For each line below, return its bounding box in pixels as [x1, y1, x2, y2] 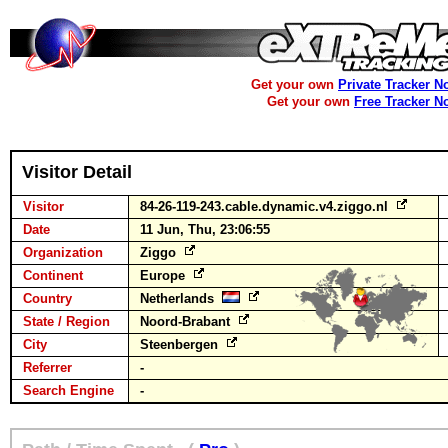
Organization [23, 245, 103, 260]
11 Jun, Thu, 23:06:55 [140, 222, 270, 237]
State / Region [23, 314, 110, 329]
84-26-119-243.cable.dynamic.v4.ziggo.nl [140, 199, 392, 214]
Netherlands [140, 291, 222, 306]
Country [23, 291, 72, 306]
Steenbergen [140, 337, 222, 352]
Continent [23, 268, 83, 283]
